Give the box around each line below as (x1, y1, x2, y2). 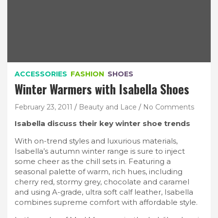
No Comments (143, 102, 194, 111)
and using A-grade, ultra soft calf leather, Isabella (15, 187, 193, 197)
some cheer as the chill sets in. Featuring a (15, 156, 171, 166)
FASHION (71, 69, 104, 78)
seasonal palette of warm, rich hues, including (15, 166, 182, 176)
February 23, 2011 (15, 102, 73, 111)
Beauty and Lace (79, 102, 137, 111)
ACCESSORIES (15, 69, 67, 78)
